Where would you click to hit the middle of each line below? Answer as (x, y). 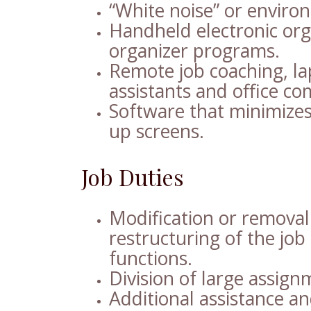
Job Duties (133, 176)
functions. (151, 258)
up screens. (157, 131)
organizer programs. (194, 50)
